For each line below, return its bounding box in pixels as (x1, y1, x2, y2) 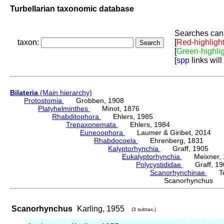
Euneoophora (80, 128, 125, 137)
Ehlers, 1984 (118, 120, 170, 129)
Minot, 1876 (90, 104, 139, 113)
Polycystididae (136, 160, 183, 169)
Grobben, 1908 (64, 96, 124, 105)
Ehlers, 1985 (101, 112, 153, 121)
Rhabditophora (52, 112, 101, 121)
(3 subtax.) (131, 206, 156, 212)
